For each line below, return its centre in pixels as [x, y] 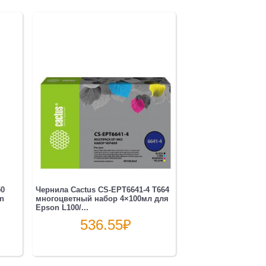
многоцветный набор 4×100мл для [102, 199]
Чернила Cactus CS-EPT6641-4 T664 [102, 190]
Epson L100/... [62, 208]
